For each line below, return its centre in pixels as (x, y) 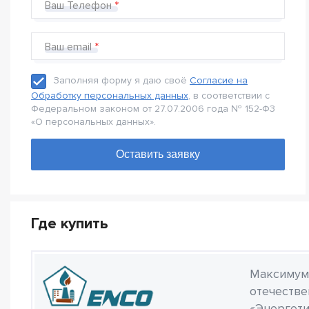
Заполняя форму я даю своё (121, 81)
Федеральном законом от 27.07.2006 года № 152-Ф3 (153, 109)
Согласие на (219, 81)
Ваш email (68, 47)
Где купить (70, 224)
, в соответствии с (229, 96)
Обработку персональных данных (110, 96)
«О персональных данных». (93, 122)
